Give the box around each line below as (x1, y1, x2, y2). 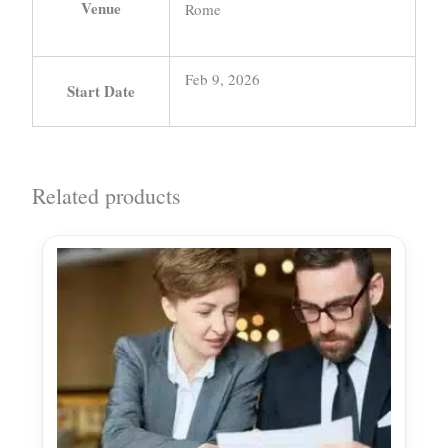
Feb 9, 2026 (185, 68, 260, 89)
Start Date (67, 79, 135, 102)
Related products (32, 180, 181, 210)
